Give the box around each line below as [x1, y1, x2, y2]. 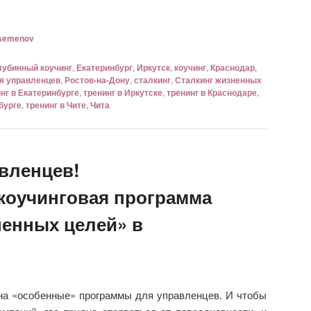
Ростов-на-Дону [65, 74, 130, 87]
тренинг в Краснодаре [167, 86, 257, 99]
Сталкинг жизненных [175, 74, 262, 87]
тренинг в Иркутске [83, 86, 162, 99]
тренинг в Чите [26, 99, 86, 112]
